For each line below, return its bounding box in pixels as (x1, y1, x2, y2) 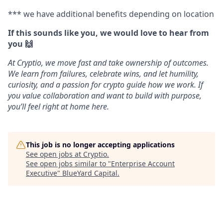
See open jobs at (26, 149, 83, 159)
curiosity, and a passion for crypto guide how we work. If (8, 79, 203, 91)
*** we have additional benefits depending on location (8, 8, 214, 20)
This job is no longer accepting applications (26, 140, 175, 150)
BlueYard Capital (62, 168, 117, 178)
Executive (26, 168, 57, 178)
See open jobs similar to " (26, 159, 111, 169)
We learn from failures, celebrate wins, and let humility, (8, 68, 199, 80)
